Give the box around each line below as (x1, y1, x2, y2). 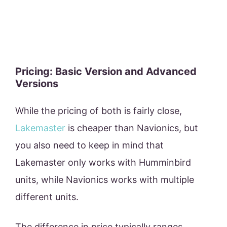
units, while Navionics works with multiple (15, 174, 194, 185)
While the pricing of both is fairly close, (15, 105, 182, 117)
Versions (15, 78, 58, 90)
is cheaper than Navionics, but (65, 123, 198, 134)
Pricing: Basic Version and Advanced (15, 65, 197, 78)
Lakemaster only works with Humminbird (15, 157, 191, 168)
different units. (15, 192, 81, 203)
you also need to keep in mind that (15, 140, 164, 151)
